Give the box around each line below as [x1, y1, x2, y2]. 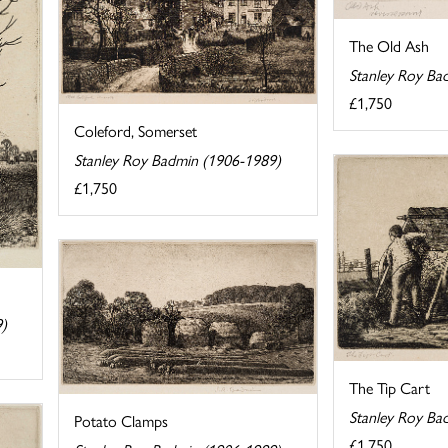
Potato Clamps [74, 409, 169, 433]
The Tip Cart [348, 375, 430, 399]
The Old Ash [348, 34, 429, 58]
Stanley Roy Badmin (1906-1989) [74, 147, 282, 171]
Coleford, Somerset [74, 118, 198, 142]
